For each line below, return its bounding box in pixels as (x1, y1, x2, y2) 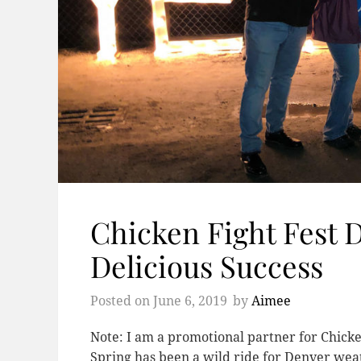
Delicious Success (90, 245, 323, 285)
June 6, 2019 (153, 293, 227, 309)
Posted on (90, 293, 153, 309)
